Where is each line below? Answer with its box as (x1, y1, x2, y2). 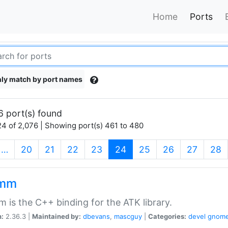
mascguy (114, 212, 142, 220)
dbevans (83, 212, 110, 220)
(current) (126, 143, 162, 154)
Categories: (148, 212, 186, 220)
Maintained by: (32, 212, 81, 220)
